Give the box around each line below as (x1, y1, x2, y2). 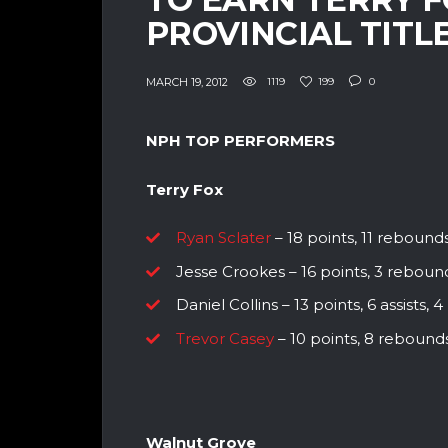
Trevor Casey (176, 328, 278, 348)
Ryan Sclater (176, 228, 271, 248)
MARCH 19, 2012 (146, 74, 228, 89)
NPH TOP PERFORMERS (146, 131, 335, 151)
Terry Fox (146, 179, 223, 199)
